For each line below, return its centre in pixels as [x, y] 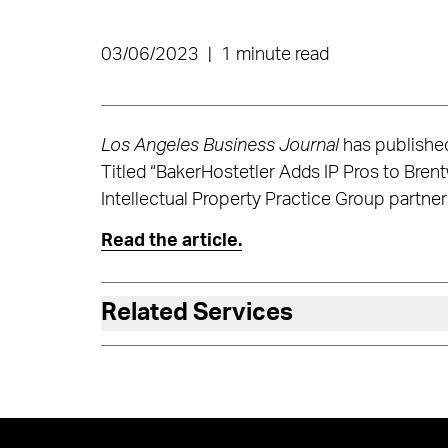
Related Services [196, 313]
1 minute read [274, 55]
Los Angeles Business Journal [221, 146]
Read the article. [171, 240]
